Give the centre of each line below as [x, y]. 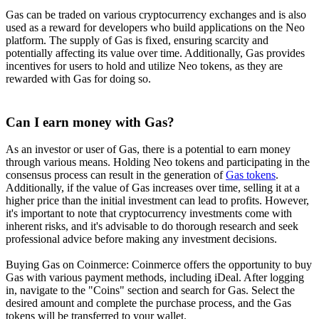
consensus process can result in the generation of [116, 175]
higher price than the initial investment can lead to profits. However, [157, 201]
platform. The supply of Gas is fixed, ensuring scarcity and [137, 40]
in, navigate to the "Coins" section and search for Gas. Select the [150, 291]
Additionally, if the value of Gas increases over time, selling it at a [153, 188]
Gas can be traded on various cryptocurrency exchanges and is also [156, 14]
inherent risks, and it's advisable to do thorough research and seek [152, 226]
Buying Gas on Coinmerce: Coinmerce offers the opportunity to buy [159, 265]
